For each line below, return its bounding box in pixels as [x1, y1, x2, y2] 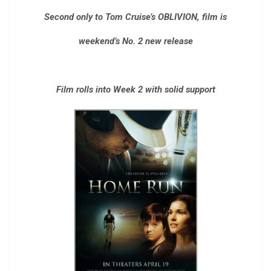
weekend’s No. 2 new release [78, 36, 193, 47]
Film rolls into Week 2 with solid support [56, 84, 215, 96]
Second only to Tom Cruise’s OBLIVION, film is [44, 11, 227, 23]
